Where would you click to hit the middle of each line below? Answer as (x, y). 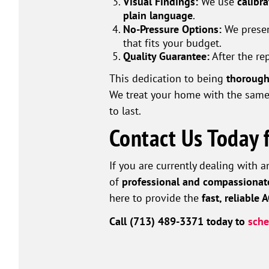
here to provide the (156, 198)
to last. (125, 111)
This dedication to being (168, 78)
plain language (158, 16)
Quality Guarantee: (167, 56)
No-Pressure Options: (173, 29)
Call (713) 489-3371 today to (179, 222)
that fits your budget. (173, 43)
